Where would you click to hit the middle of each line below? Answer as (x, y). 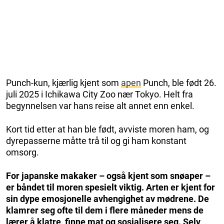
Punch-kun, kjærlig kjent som (63, 82)
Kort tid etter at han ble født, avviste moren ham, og (107, 129)
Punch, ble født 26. (179, 82)
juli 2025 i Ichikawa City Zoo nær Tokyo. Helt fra (99, 94)
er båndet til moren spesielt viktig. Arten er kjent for (110, 187)
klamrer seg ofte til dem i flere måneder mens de (105, 210)
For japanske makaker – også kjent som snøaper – (108, 175)
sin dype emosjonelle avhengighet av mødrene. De (107, 198)
